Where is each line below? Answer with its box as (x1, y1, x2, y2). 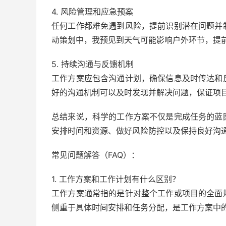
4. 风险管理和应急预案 (51, 7, 133, 17)
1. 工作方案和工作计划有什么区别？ (51, 174, 180, 184)
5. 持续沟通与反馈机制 (51, 59, 134, 69)
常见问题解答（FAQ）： (51, 150, 139, 160)
